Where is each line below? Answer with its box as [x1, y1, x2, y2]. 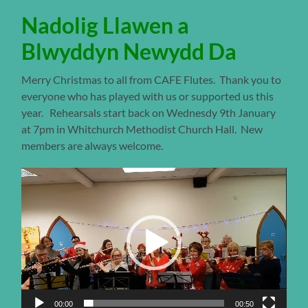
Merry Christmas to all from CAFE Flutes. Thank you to [21, 73, 282, 87]
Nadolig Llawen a [21, 12, 190, 39]
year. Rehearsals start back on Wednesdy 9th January [21, 106, 276, 120]
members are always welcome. [21, 139, 164, 153]
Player [21, 180, 52, 194]
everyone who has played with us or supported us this [21, 89, 274, 103]
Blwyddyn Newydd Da [21, 38, 237, 65]
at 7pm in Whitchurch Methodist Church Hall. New [21, 122, 263, 136]
